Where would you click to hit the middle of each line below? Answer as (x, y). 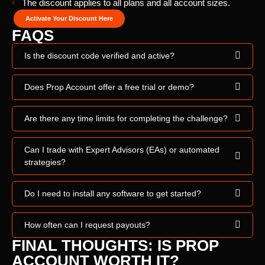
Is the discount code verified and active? (99, 55)
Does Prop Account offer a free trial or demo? (109, 87)
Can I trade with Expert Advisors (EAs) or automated (122, 149)
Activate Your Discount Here (69, 18)
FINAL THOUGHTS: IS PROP (115, 245)
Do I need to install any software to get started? (113, 193)
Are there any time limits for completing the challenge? (126, 118)
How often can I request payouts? (87, 224)
